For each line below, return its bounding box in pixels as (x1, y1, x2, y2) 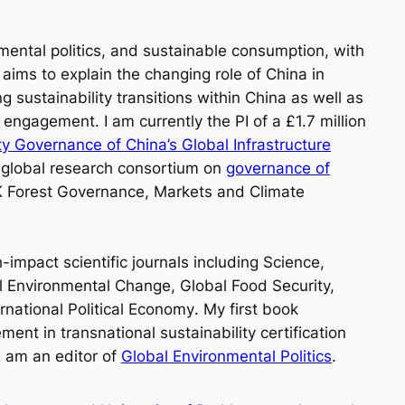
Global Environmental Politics (121, 347, 332, 366)
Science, (263, 253, 325, 272)
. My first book (194, 300, 298, 319)
